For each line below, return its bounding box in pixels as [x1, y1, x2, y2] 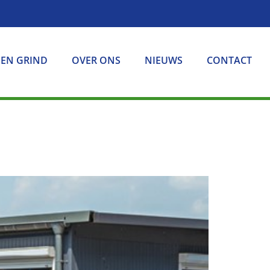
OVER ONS [71, 54, 121, 67]
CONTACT [206, 54, 252, 67]
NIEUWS [144, 54, 183, 67]
